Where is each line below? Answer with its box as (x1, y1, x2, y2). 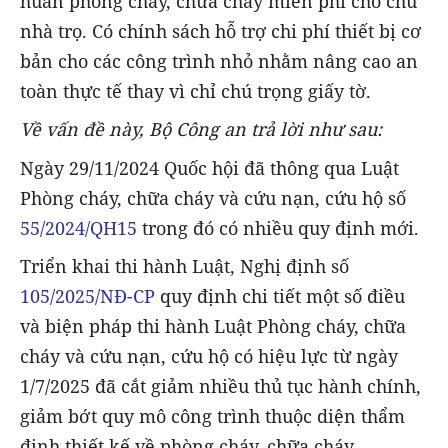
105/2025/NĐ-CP (20, 283, 155, 308)
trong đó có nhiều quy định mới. (137, 215, 424, 240)
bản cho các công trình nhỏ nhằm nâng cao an (20, 49, 418, 74)
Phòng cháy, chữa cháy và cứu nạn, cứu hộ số (20, 185, 406, 210)
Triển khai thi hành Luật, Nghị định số (20, 253, 349, 278)
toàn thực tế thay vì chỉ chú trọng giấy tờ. (20, 79, 371, 104)
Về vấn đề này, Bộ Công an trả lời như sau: (20, 117, 382, 142)
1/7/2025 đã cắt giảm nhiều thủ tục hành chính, (20, 373, 421, 398)
